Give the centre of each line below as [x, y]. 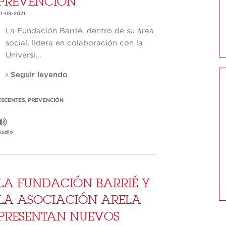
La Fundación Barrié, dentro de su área [80, 31]
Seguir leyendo [38, 75]
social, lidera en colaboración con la [74, 43]
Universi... [24, 55]
